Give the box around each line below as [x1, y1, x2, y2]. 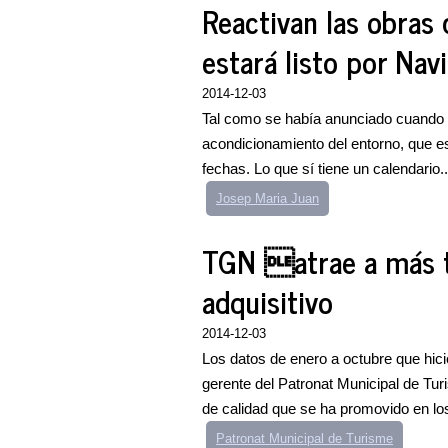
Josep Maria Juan [216, 191, 319, 206]
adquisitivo [202, 276, 333, 326]
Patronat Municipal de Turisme [216, 431, 393, 446]
